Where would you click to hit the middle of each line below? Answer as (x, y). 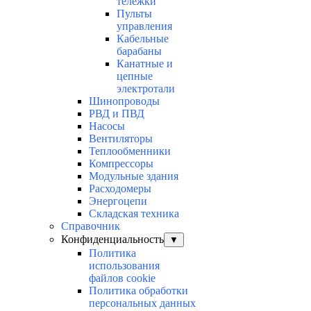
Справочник (91, 226)
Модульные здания (134, 176)
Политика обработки (138, 291)
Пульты (134, 14)
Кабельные (143, 39)
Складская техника (134, 214)
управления (144, 26)
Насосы (107, 126)
